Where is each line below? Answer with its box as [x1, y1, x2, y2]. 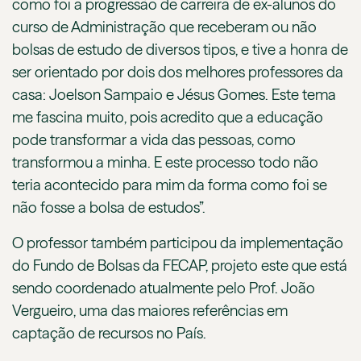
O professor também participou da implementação [12, 234, 343, 253]
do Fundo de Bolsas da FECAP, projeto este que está [12, 256, 347, 276]
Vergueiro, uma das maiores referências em [12, 301, 288, 321]
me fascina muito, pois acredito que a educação [12, 108, 323, 127]
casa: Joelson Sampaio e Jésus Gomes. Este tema [12, 85, 336, 105]
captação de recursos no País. [12, 324, 210, 343]
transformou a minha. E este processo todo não [12, 153, 318, 172]
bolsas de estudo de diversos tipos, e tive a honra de [12, 40, 348, 60]
